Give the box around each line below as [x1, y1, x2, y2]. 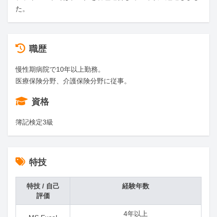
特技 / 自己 [26, 182, 60, 190]
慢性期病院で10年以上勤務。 [15, 65, 105, 73]
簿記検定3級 [15, 118, 53, 126]
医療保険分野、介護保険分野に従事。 [15, 77, 131, 85]
